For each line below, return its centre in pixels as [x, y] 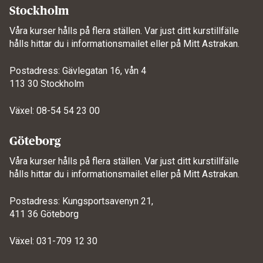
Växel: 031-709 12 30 [53, 241]
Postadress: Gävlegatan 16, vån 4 [78, 70]
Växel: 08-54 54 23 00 [55, 110]
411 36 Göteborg [44, 214]
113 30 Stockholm [47, 83]
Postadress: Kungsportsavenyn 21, [81, 201]
